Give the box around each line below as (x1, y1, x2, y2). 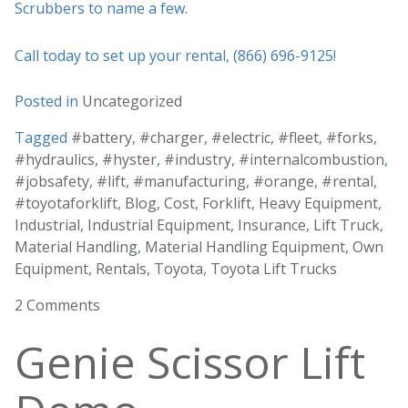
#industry (164, 148, 231, 169)
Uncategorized (82, 90, 182, 111)
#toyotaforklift (15, 192, 117, 213)
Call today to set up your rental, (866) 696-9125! (15, 45, 336, 66)
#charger (139, 127, 204, 148)
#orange (253, 170, 314, 191)
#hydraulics (15, 148, 95, 169)
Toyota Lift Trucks (210, 258, 337, 279)
